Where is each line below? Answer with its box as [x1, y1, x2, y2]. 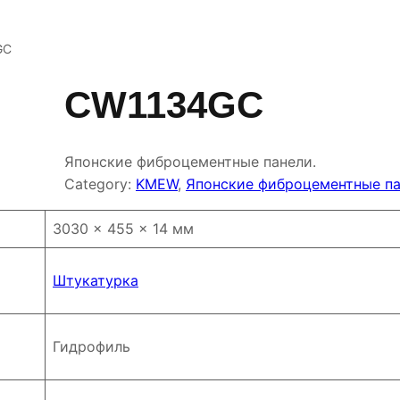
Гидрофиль [53, 337, 130, 355]
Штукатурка [53, 271, 138, 289]
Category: [64, 174, 136, 193]
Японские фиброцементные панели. [64, 152, 316, 171]
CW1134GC [64, 83, 263, 126]
